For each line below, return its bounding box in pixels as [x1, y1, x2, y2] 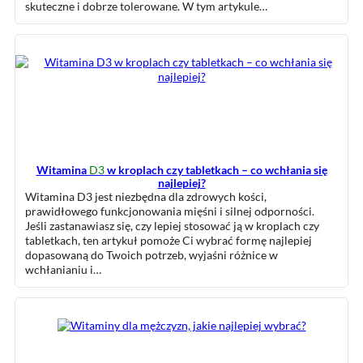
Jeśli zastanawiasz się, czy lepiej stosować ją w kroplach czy [25, 219, 319, 233]
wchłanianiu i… [25, 263, 101, 276]
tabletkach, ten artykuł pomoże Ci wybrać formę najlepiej [25, 233, 312, 247]
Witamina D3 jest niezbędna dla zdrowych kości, [25, 190, 267, 203]
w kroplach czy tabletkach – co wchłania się [104, 163, 327, 177]
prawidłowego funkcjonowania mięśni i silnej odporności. [25, 204, 314, 218]
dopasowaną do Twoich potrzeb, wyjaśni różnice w [25, 248, 278, 262]
